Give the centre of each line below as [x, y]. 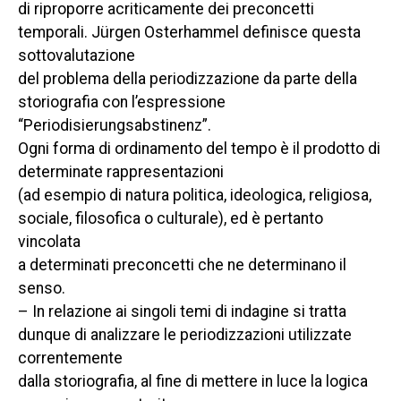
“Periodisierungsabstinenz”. [115, 125]
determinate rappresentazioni [121, 172]
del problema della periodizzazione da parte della [188, 79]
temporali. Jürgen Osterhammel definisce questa [189, 32]
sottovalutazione [77, 55]
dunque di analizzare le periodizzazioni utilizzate [185, 335]
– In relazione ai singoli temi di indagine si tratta [182, 311]
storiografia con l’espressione [122, 102]
